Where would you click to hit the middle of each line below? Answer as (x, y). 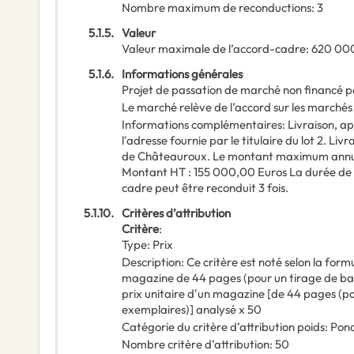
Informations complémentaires (202, 125)
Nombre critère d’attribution (196, 345)
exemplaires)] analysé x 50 (192, 310)
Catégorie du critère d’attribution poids (223, 327)
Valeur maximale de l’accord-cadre (214, 49)
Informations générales (182, 74)
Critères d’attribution (176, 213)
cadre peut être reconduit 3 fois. (205, 188)
